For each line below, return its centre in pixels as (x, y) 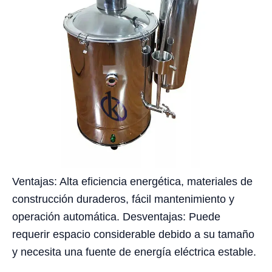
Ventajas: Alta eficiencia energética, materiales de (132, 181)
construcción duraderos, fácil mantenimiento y (123, 199)
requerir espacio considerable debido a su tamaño (133, 234)
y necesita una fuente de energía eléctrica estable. (134, 252)
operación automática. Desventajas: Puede (116, 216)
